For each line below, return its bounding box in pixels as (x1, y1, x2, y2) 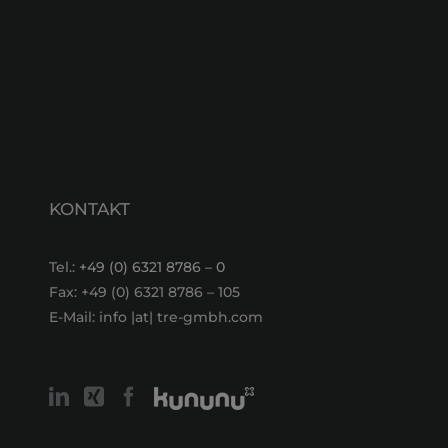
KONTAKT (48, 198, 130, 219)
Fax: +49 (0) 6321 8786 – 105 (48, 282, 240, 301)
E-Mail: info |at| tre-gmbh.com (48, 307, 263, 326)
